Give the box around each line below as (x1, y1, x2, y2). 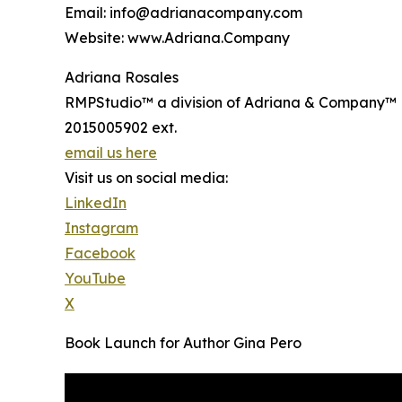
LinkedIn (65, 194, 127, 213)
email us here (65, 144, 157, 162)
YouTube (65, 269, 126, 288)
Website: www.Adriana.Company (65, 29, 290, 48)
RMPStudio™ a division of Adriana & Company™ (65, 93, 397, 112)
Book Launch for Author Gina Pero (65, 334, 301, 353)
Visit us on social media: (65, 169, 228, 188)
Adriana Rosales (65, 68, 179, 87)
